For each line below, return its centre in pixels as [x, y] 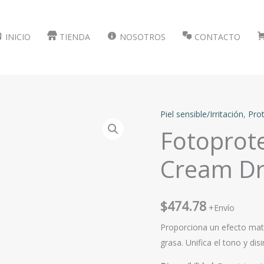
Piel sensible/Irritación [202, 114]
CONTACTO [217, 37]
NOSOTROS [142, 37]
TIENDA [75, 37]
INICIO [18, 37]
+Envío [222, 208]
